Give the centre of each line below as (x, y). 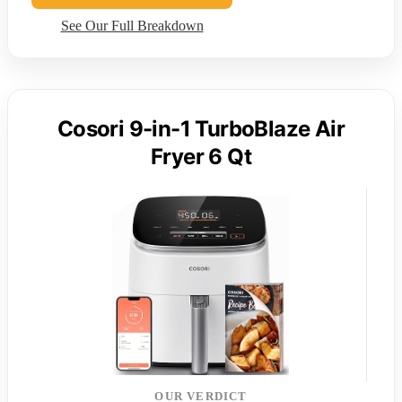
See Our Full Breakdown (132, 26)
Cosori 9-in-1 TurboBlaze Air (201, 129)
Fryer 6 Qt (201, 157)
